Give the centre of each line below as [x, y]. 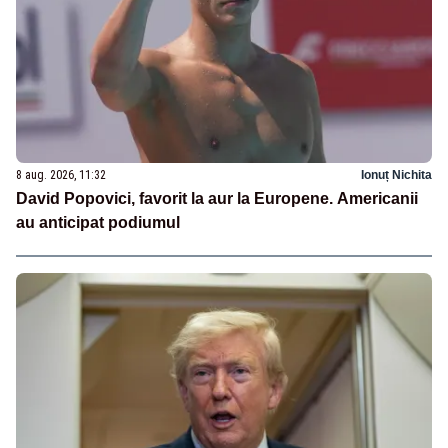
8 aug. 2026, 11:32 [61, 175]
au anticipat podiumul [98, 223]
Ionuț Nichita [396, 175]
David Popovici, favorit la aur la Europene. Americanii [217, 199]
